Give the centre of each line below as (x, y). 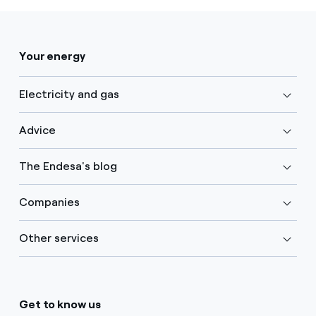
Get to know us (60, 304)
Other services (59, 238)
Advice (37, 130)
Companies (49, 202)
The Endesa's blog (68, 166)
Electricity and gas (69, 94)
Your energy (52, 56)
